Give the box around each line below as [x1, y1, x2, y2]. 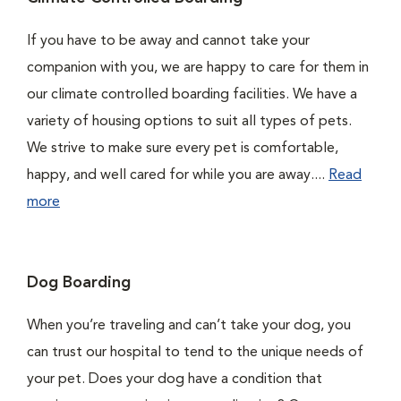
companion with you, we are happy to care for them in [27, 61, 369, 75]
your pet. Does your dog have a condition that [27, 372, 322, 387]
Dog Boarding [27, 275, 131, 291]
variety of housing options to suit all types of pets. [27, 115, 352, 129]
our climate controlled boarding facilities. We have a [27, 88, 357, 102]
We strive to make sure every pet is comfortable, [27, 141, 338, 156]
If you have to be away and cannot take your [27, 34, 310, 48]
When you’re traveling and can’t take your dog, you [27, 319, 351, 333]
